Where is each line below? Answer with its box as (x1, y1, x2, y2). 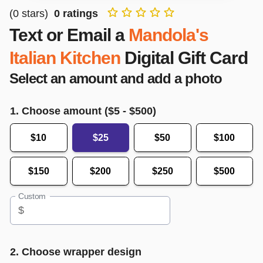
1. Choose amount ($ (10, 104, 114, 117)
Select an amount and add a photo (9, 70, 222, 86)
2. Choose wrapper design (10, 245, 141, 258)
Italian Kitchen (9, 48, 120, 68)
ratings (60, 6, 98, 19)
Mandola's (129, 25, 208, 45)
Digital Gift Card (124, 48, 248, 68)
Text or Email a (9, 25, 124, 45)
